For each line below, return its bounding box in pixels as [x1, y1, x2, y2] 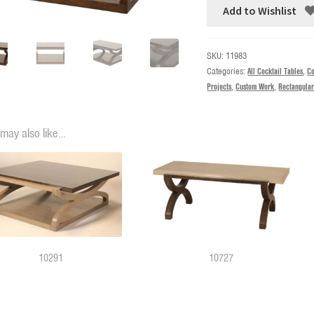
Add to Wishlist [223, 4, 297, 18]
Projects [207, 81, 232, 93]
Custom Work [235, 81, 275, 93]
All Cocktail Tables [247, 65, 303, 77]
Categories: [207, 65, 248, 77]
